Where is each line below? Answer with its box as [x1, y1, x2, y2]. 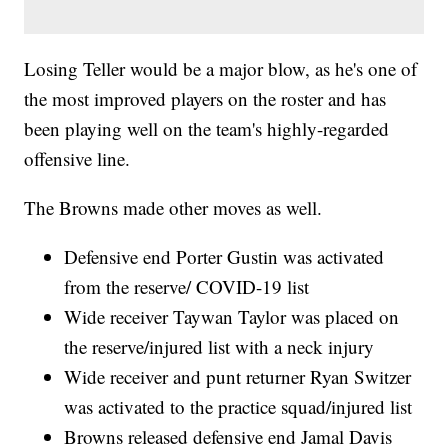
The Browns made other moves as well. [24, 195, 323, 221]
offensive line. [24, 146, 131, 172]
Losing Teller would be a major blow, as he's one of [24, 56, 418, 82]
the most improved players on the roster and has [24, 86, 387, 112]
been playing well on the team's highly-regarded [24, 116, 390, 142]
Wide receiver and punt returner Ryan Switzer [64, 364, 412, 390]
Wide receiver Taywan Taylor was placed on [64, 304, 400, 330]
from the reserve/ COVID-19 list [64, 274, 310, 300]
